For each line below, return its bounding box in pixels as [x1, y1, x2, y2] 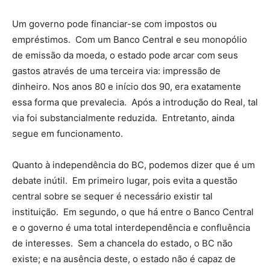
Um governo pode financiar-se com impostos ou [12, 17, 217, 30]
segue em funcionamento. [12, 127, 123, 139]
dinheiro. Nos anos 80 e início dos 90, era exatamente [12, 80, 241, 92]
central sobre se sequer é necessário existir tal [12, 190, 213, 202]
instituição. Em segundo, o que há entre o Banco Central [12, 206, 254, 218]
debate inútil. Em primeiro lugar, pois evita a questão [12, 174, 237, 186]
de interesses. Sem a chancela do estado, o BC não [12, 237, 233, 249]
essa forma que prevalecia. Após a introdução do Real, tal [12, 96, 258, 108]
